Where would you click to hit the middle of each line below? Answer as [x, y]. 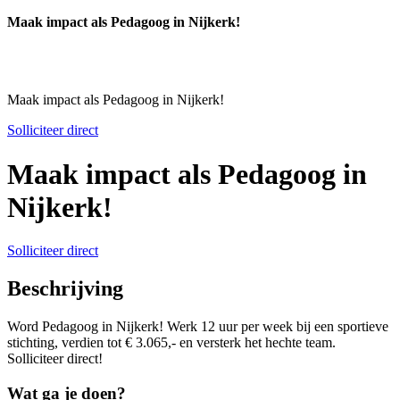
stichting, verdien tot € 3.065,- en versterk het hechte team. [171, 342]
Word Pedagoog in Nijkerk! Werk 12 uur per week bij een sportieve [198, 326]
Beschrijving [65, 289]
